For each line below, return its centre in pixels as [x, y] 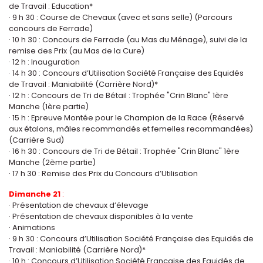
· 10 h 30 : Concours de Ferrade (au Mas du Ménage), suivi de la [128, 39]
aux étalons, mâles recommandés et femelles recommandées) [131, 129]
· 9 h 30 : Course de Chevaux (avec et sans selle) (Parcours [121, 17]
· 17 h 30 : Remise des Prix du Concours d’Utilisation [103, 173]
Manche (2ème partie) [52, 162]
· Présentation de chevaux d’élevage [79, 205]
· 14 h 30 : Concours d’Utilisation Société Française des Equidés [126, 73]
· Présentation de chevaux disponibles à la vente [101, 216]
